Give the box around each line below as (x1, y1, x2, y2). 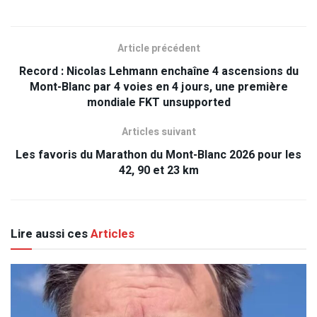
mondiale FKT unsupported (86, 93, 231, 111)
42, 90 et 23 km (118, 161, 199, 179)
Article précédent (117, 40, 200, 56)
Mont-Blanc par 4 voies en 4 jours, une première (29, 78, 288, 96)
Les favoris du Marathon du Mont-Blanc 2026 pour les (16, 146, 301, 163)
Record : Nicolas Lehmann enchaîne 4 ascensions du (18, 62, 299, 80)
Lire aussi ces (11, 224, 88, 243)
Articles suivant (121, 124, 196, 139)
